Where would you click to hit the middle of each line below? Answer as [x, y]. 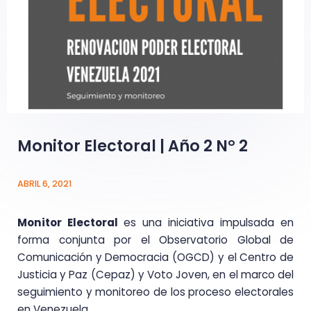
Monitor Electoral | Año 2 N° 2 [133, 145]
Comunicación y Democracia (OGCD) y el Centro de [155, 257]
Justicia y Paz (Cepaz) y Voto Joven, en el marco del [155, 274]
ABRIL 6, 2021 [44, 183]
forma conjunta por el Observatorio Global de [155, 239]
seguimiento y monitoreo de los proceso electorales [155, 292]
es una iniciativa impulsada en [209, 222]
